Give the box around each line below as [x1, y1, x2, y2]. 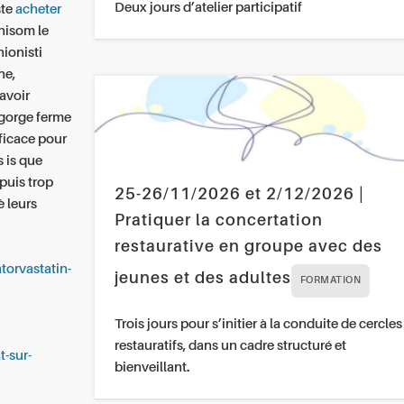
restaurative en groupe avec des [114, 239, 382, 256]
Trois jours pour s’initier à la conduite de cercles [114, 317, 402, 332]
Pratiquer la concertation [114, 213, 323, 230]
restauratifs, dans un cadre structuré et [114, 339, 346, 353]
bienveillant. [114, 361, 189, 375]
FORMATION [299, 276, 362, 287]
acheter [15, 2, 62, 16]
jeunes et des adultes [114, 271, 291, 288]
